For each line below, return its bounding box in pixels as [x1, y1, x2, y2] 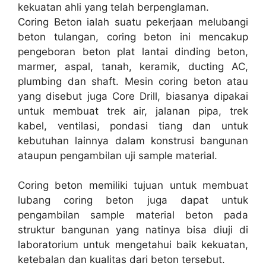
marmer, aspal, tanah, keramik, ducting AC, [18, 60, 248, 72]
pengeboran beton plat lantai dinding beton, [18, 45, 248, 58]
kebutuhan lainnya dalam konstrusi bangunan [18, 134, 248, 147]
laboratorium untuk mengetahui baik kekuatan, [18, 239, 248, 251]
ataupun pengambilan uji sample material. [18, 149, 217, 161]
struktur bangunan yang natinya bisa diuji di [18, 224, 248, 236]
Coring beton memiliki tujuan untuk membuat [18, 179, 248, 191]
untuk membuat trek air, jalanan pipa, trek [18, 104, 248, 117]
